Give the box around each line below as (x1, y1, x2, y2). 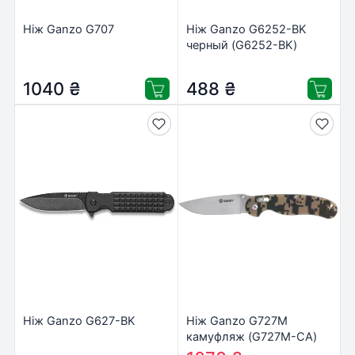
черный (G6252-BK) (185, 38, 297, 53)
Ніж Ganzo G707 (23, 22, 114, 37)
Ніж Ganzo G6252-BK (185, 22, 307, 37)
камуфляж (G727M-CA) (185, 329, 317, 344)
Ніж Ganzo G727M (185, 313, 288, 328)
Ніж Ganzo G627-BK (23, 313, 136, 328)
